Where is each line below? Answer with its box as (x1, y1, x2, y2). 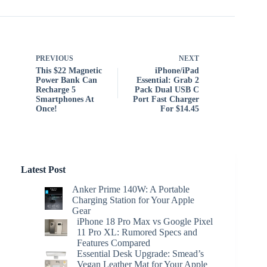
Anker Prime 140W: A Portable (72, 184, 190, 194)
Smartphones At (36, 95, 94, 104)
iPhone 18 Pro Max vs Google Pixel (77, 216, 213, 226)
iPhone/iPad (155, 66, 200, 75)
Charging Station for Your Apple (72, 194, 195, 205)
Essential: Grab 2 (136, 76, 200, 85)
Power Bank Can (36, 76, 97, 85)
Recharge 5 (36, 85, 76, 94)
